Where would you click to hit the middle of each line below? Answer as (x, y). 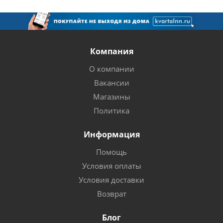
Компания (111, 51)
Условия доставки (111, 180)
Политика (111, 111)
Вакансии (111, 83)
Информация (111, 134)
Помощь (111, 152)
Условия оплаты (111, 166)
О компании (111, 69)
